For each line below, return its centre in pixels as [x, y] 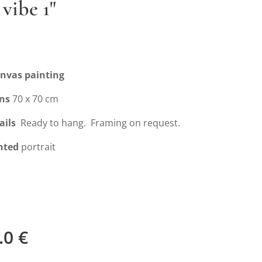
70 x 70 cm [35, 99]
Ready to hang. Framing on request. [99, 123]
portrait [37, 147]
